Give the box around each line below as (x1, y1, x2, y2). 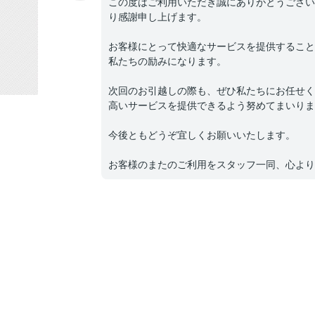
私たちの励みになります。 (108, 56, 226, 67)
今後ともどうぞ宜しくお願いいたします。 (108, 129, 295, 141)
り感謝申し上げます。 (108, 11, 207, 22)
